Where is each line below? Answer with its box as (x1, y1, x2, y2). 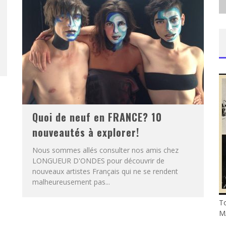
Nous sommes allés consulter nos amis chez (32, 145, 179, 155)
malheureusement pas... (32, 177, 110, 187)
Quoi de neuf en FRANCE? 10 (32, 109, 162, 125)
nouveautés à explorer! (32, 125, 139, 140)
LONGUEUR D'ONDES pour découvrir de (32, 156, 164, 165)
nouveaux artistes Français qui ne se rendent (32, 166, 178, 176)
